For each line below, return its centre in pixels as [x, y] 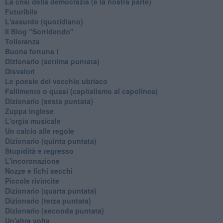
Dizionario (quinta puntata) [51, 141]
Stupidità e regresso [39, 151]
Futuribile [21, 11]
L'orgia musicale [33, 121]
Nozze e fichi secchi [39, 170]
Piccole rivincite [32, 180]
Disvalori [20, 71]
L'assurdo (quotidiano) [44, 21]
